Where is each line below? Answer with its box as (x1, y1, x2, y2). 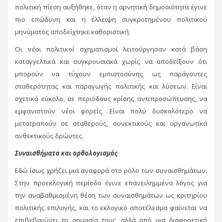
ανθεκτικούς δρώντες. (15, 131, 85, 140)
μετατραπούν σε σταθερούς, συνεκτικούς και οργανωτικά (15, 118, 207, 128)
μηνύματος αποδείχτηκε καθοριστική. (15, 27, 132, 36)
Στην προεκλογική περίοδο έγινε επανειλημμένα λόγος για (15, 178, 207, 187)
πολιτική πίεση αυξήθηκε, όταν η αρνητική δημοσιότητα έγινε (15, 2, 207, 11)
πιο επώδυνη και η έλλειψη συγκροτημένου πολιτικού (15, 14, 207, 24)
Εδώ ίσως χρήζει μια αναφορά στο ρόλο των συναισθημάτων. (15, 166, 207, 175)
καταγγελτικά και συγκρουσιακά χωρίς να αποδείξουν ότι (15, 56, 207, 66)
